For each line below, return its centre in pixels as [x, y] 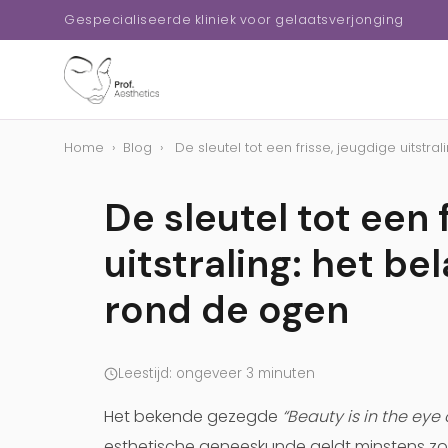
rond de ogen [226, 310]
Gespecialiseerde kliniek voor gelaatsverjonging [234, 19]
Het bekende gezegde [193, 416]
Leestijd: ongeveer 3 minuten [216, 373]
